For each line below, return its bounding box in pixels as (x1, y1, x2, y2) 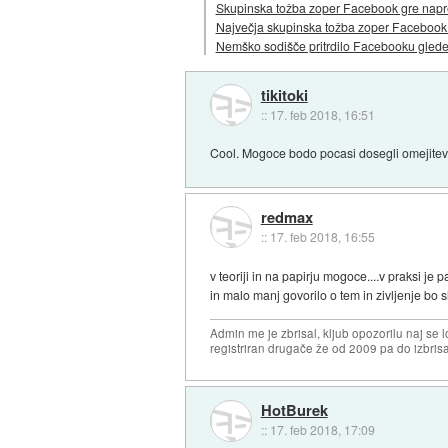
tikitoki (260, 83, 308, 106)
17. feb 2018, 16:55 (269, 228, 375, 246)
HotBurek (260, 399, 328, 422)
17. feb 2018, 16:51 (269, 105, 375, 123)
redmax (260, 206, 313, 229)
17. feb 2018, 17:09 (269, 421, 375, 439)
